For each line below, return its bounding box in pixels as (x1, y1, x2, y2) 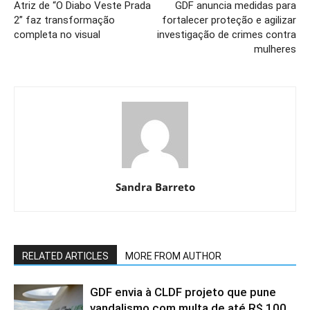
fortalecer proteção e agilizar (162, 13, 296, 26)
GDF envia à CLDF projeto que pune (90, 284, 276, 299)
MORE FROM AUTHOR (125, 250, 221, 262)
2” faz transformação (14, 13, 115, 26)
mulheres (254, 42, 296, 55)
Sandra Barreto (115, 179, 195, 194)
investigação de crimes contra (157, 28, 296, 41)
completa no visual (14, 28, 100, 41)
